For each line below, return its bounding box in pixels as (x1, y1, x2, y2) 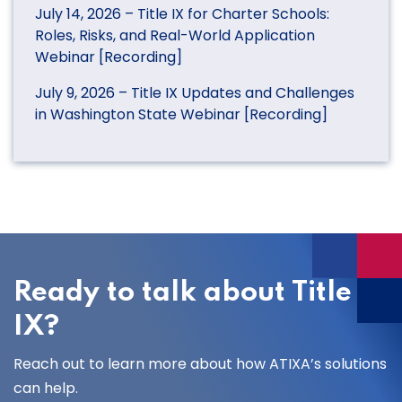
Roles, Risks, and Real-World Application (35, 24, 315, 46)
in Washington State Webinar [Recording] (35, 103, 328, 125)
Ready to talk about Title (13, 278, 352, 307)
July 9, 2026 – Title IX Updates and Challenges (35, 82, 354, 103)
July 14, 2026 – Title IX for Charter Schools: (35, 3, 329, 24)
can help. (13, 377, 78, 398)
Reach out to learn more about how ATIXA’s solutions (13, 353, 387, 374)
